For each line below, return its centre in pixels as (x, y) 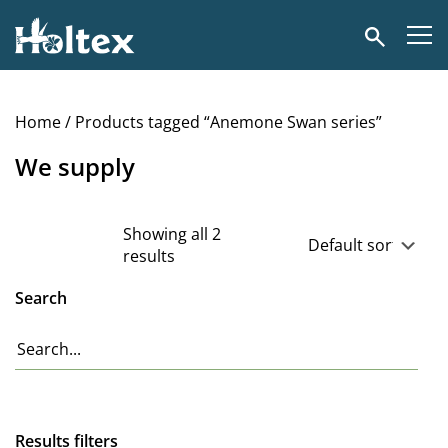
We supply (75, 166)
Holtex (38, 16)
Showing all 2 (172, 234)
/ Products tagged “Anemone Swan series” (221, 122)
